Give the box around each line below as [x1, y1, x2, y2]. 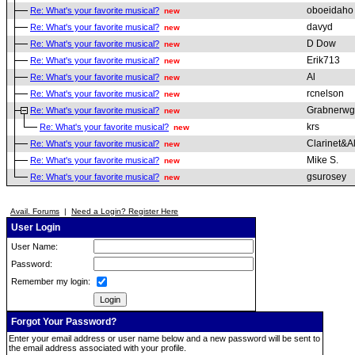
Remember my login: [9, 277, 90, 286]
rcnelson [307, 88, 344, 99]
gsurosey [307, 171, 346, 182]
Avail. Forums [10, 207, 59, 216]
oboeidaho [307, 5, 353, 16]
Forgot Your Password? [9, 316, 116, 327]
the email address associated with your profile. [9, 343, 186, 353]
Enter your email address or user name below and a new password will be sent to [9, 334, 320, 343]
